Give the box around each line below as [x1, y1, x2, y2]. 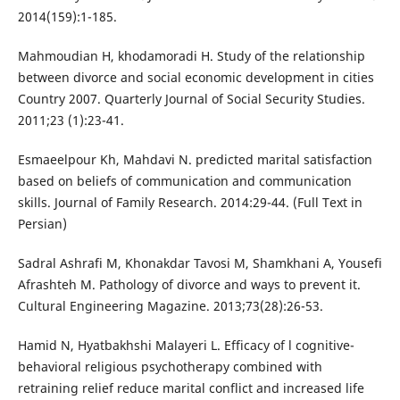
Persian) [17, 215, 67, 233]
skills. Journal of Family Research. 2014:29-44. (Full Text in [17, 194, 362, 212]
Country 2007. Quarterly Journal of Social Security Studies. [17, 90, 365, 108]
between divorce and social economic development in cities [17, 69, 374, 87]
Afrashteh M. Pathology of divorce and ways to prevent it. [17, 276, 361, 294]
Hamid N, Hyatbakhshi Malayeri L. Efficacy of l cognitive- [17, 337, 354, 354]
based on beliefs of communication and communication [17, 172, 352, 190]
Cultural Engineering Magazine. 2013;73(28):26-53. [17, 297, 323, 315]
